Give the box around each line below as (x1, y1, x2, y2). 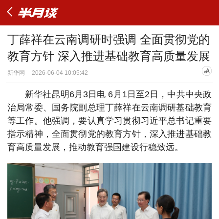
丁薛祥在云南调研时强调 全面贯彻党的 (7, 33, 210, 46)
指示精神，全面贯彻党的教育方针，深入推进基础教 (7, 129, 212, 139)
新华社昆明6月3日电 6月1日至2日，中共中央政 (25, 89, 212, 99)
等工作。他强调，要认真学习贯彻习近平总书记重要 (7, 116, 212, 126)
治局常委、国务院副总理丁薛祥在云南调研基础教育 (7, 103, 212, 112)
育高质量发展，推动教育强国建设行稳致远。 (7, 142, 183, 152)
